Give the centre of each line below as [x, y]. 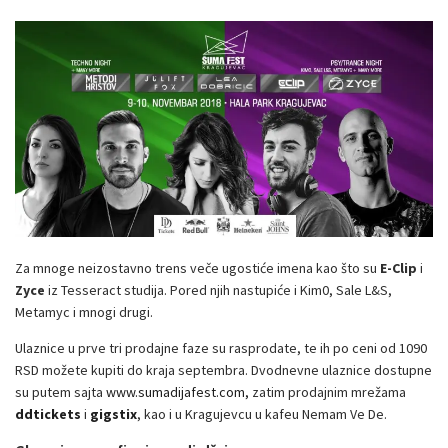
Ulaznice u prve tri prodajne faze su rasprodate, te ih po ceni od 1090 [221, 348]
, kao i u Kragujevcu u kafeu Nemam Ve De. [262, 414]
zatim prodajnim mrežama [327, 392]
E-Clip [398, 268]
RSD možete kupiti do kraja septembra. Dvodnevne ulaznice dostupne [223, 370]
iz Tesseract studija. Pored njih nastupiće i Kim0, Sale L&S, [220, 290]
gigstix [113, 414]
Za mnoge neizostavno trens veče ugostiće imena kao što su [197, 268]
